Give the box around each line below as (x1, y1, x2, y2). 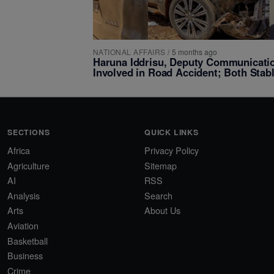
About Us (144, 204, 180, 217)
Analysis (7, 188, 40, 202)
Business (7, 249, 43, 262)
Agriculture (7, 158, 50, 172)
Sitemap (144, 158, 177, 172)
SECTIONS (7, 127, 50, 138)
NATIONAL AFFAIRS (93, 46, 166, 57)
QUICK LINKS (144, 127, 199, 138)
